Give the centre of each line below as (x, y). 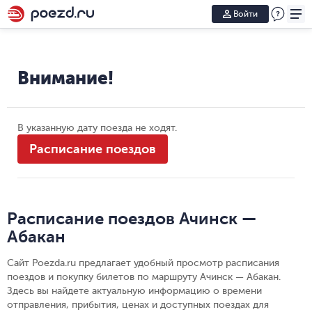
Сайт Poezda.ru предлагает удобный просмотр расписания (143, 263)
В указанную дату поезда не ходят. (97, 128)
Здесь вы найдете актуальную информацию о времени (134, 291)
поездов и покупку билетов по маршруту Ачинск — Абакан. (144, 277)
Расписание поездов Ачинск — (132, 219)
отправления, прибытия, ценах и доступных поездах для (138, 305)
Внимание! (65, 78)
